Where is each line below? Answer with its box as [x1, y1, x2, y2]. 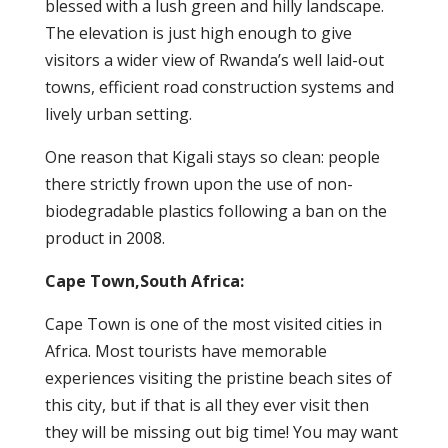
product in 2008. [44, 227, 165, 249]
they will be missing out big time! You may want [44, 421, 398, 443]
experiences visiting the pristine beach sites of [44, 367, 392, 389]
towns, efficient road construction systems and [44, 76, 394, 98]
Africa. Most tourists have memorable [44, 340, 327, 362]
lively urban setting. [44, 103, 192, 125]
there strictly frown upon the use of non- [44, 173, 353, 195]
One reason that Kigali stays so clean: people [44, 146, 380, 168]
